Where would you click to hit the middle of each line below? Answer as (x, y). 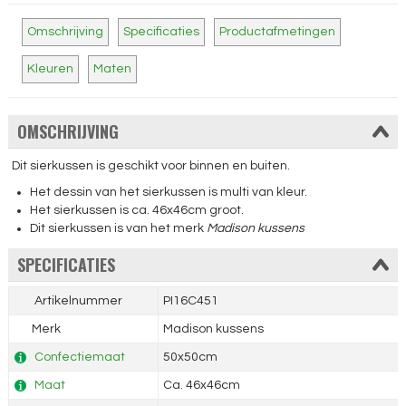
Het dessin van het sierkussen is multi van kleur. (169, 193)
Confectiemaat (79, 358)
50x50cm (190, 358)
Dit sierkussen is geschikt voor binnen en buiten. (151, 166)
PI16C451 (190, 301)
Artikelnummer (77, 301)
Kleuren (50, 69)
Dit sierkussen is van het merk (119, 229)
